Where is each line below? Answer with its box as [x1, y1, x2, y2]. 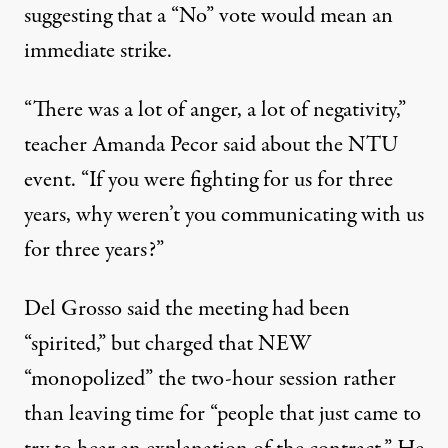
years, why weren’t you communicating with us [24, 199, 424, 231]
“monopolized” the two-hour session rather [24, 363, 396, 395]
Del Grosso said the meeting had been [24, 293, 350, 325]
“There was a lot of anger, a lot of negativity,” [24, 94, 406, 126]
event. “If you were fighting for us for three [24, 164, 393, 196]
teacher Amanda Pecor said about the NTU [24, 129, 398, 161]
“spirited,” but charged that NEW [24, 328, 312, 360]
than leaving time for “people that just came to [24, 398, 421, 430]
